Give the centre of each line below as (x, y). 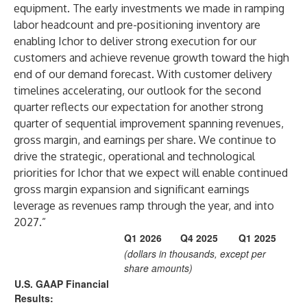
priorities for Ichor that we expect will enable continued (151, 173)
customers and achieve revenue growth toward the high (151, 58)
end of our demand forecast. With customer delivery (143, 74)
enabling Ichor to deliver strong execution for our (135, 41)
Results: (34, 298)
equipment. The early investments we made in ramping (149, 8)
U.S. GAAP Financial (62, 284)
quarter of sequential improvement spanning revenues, (149, 123)
